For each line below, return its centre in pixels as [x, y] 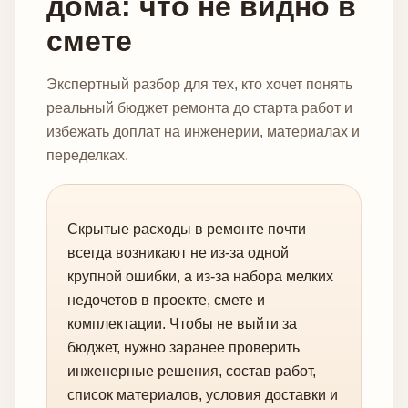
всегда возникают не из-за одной [178, 252]
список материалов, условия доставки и [203, 394]
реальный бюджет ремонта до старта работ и [199, 107]
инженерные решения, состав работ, [192, 371]
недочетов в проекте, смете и [166, 300]
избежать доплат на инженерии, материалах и [203, 131]
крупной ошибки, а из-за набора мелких [200, 276]
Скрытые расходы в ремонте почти [187, 229]
